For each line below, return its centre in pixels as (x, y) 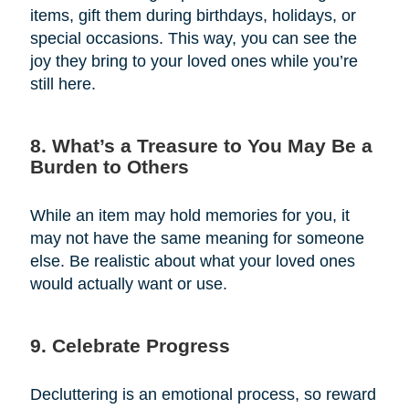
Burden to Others (109, 166)
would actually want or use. (128, 283)
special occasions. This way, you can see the (193, 38)
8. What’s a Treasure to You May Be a (201, 145)
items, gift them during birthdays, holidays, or (193, 15)
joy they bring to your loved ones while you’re (194, 61)
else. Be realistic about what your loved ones (192, 261)
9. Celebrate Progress (130, 345)
